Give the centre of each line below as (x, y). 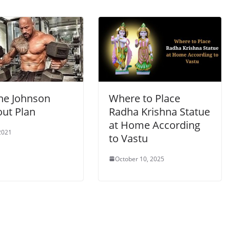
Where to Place (145, 98)
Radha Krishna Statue (159, 111)
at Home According (155, 125)
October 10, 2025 (140, 159)
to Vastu (128, 138)
